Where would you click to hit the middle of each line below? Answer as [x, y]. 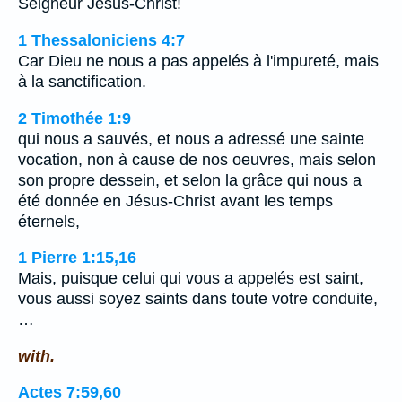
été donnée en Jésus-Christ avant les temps [175, 201]
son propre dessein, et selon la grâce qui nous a [190, 180]
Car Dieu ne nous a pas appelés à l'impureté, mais [198, 61]
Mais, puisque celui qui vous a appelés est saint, [191, 279]
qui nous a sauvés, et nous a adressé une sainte [191, 139]
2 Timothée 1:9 [74, 118]
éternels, [49, 221]
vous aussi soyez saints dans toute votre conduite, [198, 299]
